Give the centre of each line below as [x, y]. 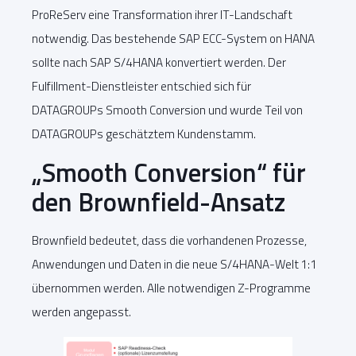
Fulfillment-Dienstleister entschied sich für [141, 86]
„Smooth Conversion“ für [169, 173]
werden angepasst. [83, 312]
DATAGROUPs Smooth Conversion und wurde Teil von [167, 110]
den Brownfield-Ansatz [159, 202]
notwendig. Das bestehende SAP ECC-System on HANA [173, 38]
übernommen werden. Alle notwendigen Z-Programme [171, 288]
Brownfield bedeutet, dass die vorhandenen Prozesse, [169, 241]
